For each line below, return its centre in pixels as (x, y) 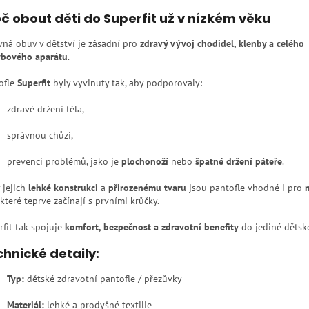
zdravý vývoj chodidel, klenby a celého (222, 44)
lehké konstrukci (63, 188)
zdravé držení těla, (46, 109)
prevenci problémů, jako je (64, 162)
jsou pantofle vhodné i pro (246, 188)
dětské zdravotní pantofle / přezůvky (103, 279)
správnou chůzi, (40, 136)
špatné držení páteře (239, 162)
